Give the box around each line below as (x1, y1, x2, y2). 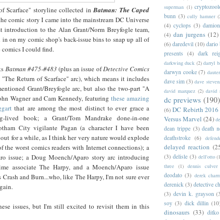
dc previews (164, 94, 201, 105)
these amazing (111, 94, 150, 103)
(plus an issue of (56, 64, 103, 74)
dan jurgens (173, 29, 205, 39)
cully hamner (187, 12, 215, 20)
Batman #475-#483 (5, 64, 57, 74)
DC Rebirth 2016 (172, 105, 219, 114)
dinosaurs (164, 207, 190, 217)
